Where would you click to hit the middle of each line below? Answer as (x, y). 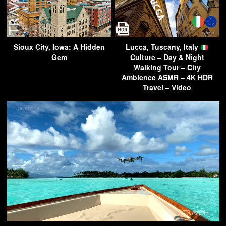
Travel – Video (167, 88)
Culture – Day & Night (167, 57)
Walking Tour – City (167, 67)
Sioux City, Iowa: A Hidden (59, 47)
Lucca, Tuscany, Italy (163, 47)
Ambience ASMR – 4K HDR (167, 77)
